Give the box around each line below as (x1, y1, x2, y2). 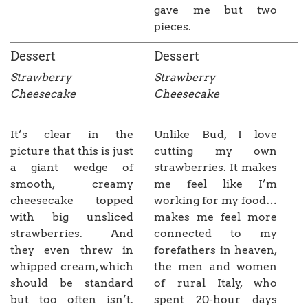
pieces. (154, 20, 191, 34)
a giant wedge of (10, 161, 133, 175)
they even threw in (10, 243, 133, 257)
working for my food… (154, 194, 277, 208)
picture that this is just (10, 144, 133, 158)
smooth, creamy (10, 177, 133, 191)
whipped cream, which (10, 260, 133, 274)
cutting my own (154, 144, 277, 158)
